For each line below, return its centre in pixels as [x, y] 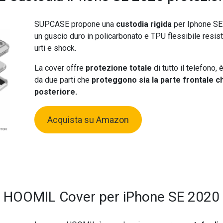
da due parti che [63, 80]
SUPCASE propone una [75, 24]
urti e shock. [55, 48]
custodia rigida [144, 24]
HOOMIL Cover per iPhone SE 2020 [111, 197]
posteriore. [56, 92]
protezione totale [118, 68]
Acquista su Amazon [88, 120]
